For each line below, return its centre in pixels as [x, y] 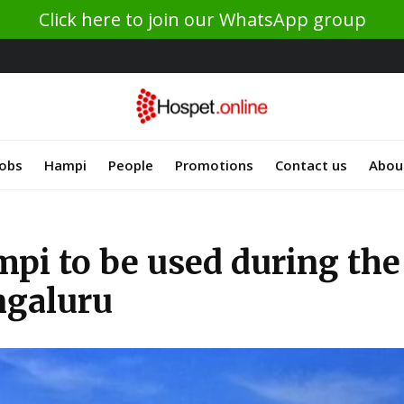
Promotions [214, 165]
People [131, 165]
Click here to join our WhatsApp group [202, 19]
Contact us [311, 165]
